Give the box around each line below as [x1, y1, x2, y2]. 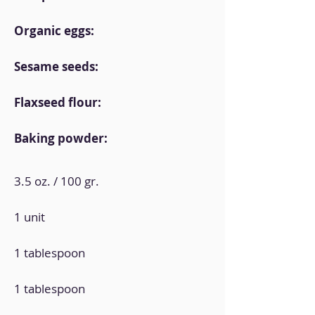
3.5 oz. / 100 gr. [14, 173, 99, 189]
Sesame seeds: [14, 58, 98, 75]
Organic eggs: [14, 22, 94, 39]
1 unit [14, 209, 45, 225]
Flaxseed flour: [14, 94, 101, 110]
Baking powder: [14, 130, 108, 146]
